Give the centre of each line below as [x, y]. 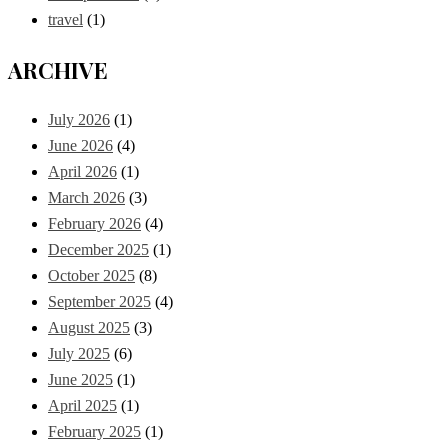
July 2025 [79, 354]
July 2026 [79, 120]
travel [65, 20]
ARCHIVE [58, 70]
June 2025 [80, 380]
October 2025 [91, 276]
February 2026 [94, 224]
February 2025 [94, 432]
